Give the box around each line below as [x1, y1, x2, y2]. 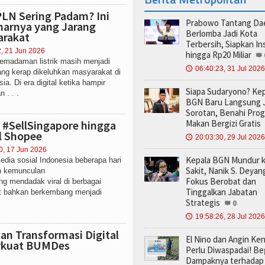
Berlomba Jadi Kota [186, 28, 257, 39]
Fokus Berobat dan [186, 176, 256, 187]
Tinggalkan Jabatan [186, 186, 257, 198]
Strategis [186, 197, 220, 208]
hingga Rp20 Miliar [186, 49, 251, 60]
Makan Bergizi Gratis [186, 118, 261, 129]
